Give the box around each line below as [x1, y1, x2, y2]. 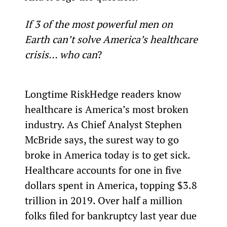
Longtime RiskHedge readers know [24, 87, 184, 101]
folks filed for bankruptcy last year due [24, 208, 199, 222]
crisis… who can [24, 47, 97, 61]
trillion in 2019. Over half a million [24, 193, 185, 207]
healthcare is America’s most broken [24, 102, 191, 116]
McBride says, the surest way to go [24, 132, 181, 146]
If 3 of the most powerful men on [24, 17, 175, 31]
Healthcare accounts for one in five [24, 163, 184, 177]
